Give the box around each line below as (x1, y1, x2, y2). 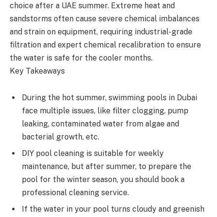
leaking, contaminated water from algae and (22, 119, 179, 129)
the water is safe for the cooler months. (10, 53, 153, 62)
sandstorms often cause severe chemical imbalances (10, 14, 200, 23)
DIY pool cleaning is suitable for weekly (22, 149, 164, 158)
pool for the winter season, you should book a (22, 175, 185, 185)
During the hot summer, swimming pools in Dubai (22, 93, 197, 103)
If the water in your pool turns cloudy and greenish (22, 204, 204, 214)
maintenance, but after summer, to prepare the (22, 162, 191, 171)
